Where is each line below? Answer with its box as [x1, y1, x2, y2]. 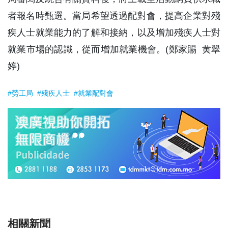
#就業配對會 [74, 89, 113, 98]
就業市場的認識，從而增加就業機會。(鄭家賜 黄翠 [8, 44, 220, 55]
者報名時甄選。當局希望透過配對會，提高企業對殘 [8, 11, 220, 21]
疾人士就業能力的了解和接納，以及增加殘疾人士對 [8, 27, 220, 38]
